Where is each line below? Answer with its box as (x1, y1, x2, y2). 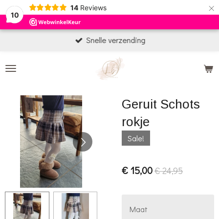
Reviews (80, 3, 107, 12)
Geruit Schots (122, 97, 200, 111)
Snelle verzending (86, 35, 146, 45)
